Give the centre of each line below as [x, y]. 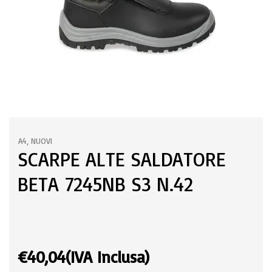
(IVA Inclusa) [107, 257]
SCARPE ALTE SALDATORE [122, 159]
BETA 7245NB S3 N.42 [105, 184]
